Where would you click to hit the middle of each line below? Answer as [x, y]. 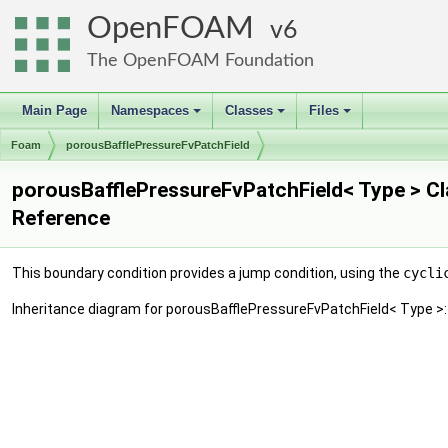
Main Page [54, 110]
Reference [61, 218]
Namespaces [150, 110]
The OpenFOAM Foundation [200, 60]
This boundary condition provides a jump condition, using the [207, 273]
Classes [249, 110]
